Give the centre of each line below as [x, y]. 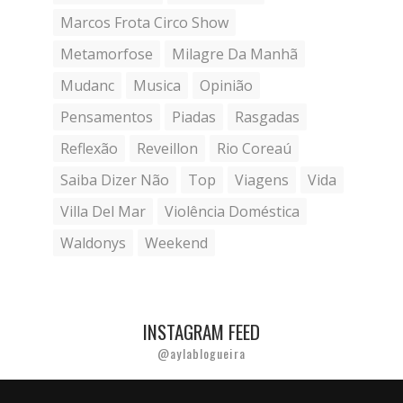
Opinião [226, 85]
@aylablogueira [201, 353]
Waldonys [93, 243]
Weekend [176, 243]
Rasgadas [267, 117]
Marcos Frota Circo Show [144, 22]
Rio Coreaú [254, 148]
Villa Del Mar [103, 211]
